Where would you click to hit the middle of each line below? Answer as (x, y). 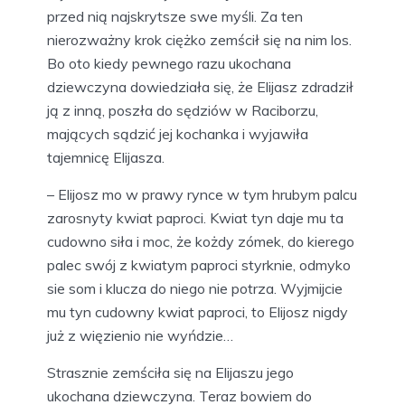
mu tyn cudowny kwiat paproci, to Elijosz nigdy (198, 312)
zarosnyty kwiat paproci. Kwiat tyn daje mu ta (195, 218)
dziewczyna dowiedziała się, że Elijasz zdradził (200, 87)
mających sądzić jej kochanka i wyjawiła (178, 134)
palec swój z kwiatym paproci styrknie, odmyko (199, 265)
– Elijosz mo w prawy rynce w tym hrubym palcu (202, 195)
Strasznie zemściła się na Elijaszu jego (170, 373)
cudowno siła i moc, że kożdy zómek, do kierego (201, 242)
